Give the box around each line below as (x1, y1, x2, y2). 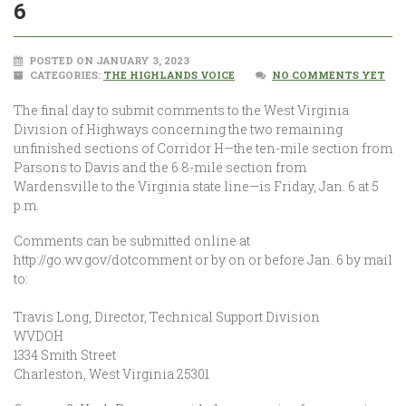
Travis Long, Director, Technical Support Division (14, 308, 320, 325)
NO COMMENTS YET (272, 68, 385, 82)
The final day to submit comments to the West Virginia (14, 101, 349, 119)
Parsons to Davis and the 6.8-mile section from (14, 159, 306, 176)
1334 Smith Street (14, 346, 116, 363)
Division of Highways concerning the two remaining (14, 121, 343, 138)
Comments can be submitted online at (14, 232, 250, 249)
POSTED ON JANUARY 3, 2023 (26, 53, 189, 67)
